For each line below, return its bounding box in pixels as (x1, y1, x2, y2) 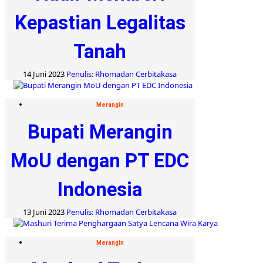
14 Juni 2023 (23, 68, 66, 79)
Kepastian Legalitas (14, 11, 186, 34)
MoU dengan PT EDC (11, 149, 189, 172)
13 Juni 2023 (23, 206, 66, 217)
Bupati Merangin (27, 120, 173, 143)
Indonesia (58, 177, 142, 201)
